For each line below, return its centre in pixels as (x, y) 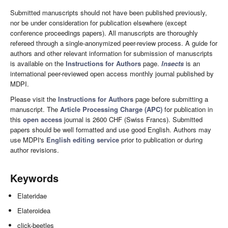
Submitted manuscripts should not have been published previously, (109, 13)
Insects (173, 64)
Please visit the (34, 99)
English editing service (83, 140)
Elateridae (33, 196)
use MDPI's (28, 140)
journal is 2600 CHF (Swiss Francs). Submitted (132, 120)
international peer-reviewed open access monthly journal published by (112, 74)
